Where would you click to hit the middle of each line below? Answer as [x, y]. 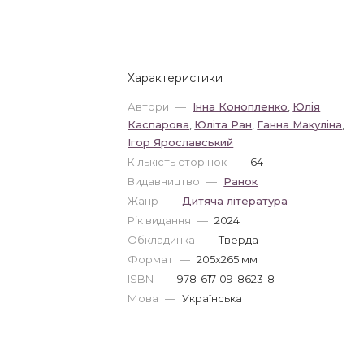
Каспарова [159, 124]
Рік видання [161, 220]
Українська [212, 298]
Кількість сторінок [179, 162]
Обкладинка [163, 240]
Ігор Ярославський [181, 142]
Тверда [239, 240]
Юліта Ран [223, 124]
